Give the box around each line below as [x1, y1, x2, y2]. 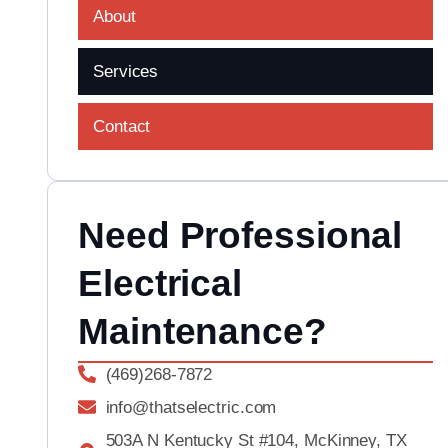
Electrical [78, 262, 242, 304]
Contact [93, 116, 151, 136]
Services [93, 61, 159, 81]
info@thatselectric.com [105, 397, 277, 417]
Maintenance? [78, 310, 327, 352]
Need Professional [78, 214, 403, 256]
